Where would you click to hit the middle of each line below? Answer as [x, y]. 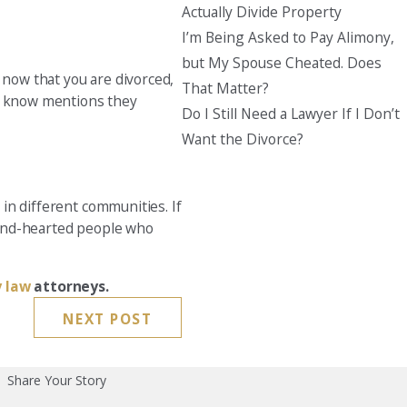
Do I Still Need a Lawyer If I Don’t [290, 113]
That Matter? [225, 88]
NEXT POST [108, 318]
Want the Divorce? [242, 139]
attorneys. [71, 286]
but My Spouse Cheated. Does [281, 62]
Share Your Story [56, 380]
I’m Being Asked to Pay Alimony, [288, 37]
